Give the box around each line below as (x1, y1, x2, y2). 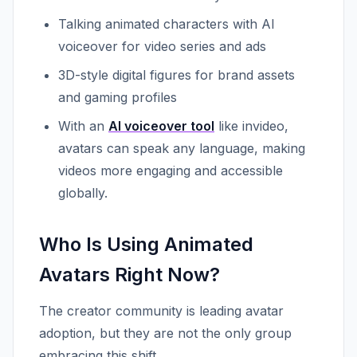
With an (58, 118, 108, 134)
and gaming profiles (58, 89, 177, 105)
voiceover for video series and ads (58, 38, 266, 54)
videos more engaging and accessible (58, 163, 283, 178)
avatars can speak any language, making (58, 140, 305, 156)
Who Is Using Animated (39, 233, 253, 256)
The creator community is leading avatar (39, 303, 284, 319)
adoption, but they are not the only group (39, 325, 292, 341)
